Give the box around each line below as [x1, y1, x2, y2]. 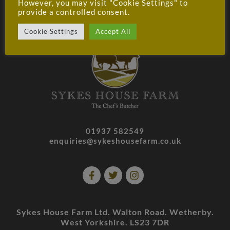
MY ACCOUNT [85, 14, 145, 24]
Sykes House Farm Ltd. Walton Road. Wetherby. [16, 207, 214, 217]
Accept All [95, 27, 130, 35]
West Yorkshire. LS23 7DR [61, 217, 169, 227]
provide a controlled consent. [18, 7, 130, 16]
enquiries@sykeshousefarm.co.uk [49, 137, 181, 146]
